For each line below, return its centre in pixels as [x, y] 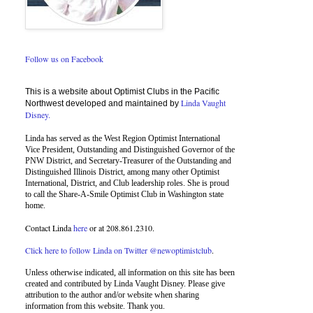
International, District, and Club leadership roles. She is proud [127, 183]
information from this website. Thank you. [95, 306]
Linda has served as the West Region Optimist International [123, 139]
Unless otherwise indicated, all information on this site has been [130, 273]
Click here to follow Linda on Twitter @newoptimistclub [118, 250]
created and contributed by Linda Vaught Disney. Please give [125, 284]
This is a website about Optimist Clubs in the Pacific [122, 92]
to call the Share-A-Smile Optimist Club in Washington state [124, 195]
